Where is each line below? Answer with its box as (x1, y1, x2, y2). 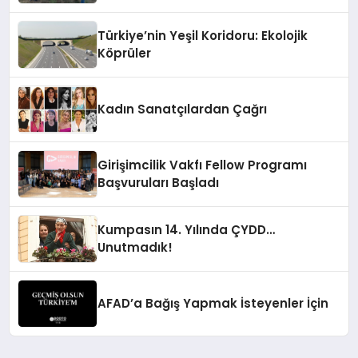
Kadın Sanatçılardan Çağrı (97, 101, 268, 118)
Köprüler (97, 45, 152, 62)
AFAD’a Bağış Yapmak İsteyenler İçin (97, 295, 329, 312)
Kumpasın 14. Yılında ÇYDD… (97, 221, 276, 239)
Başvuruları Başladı (97, 174, 220, 192)
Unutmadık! (97, 239, 173, 257)
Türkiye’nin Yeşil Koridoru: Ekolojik (97, 27, 308, 45)
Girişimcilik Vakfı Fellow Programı (97, 157, 308, 174)
